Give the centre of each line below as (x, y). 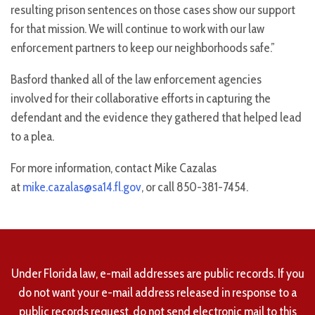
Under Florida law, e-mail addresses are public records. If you (157, 274)
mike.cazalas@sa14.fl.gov (82, 187)
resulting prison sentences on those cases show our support (153, 10)
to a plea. (32, 137)
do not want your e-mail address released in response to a (157, 293)
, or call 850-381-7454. (195, 187)
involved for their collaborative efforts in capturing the (141, 99)
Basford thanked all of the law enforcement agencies (136, 80)
